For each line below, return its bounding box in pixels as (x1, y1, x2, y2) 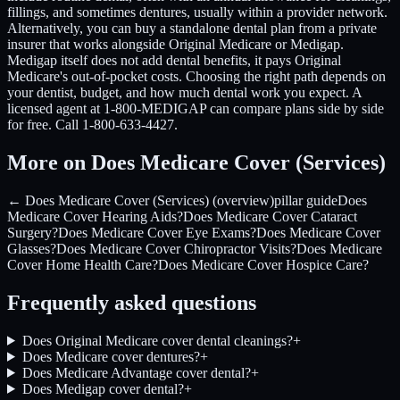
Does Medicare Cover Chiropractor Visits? (56, 241, 296, 257)
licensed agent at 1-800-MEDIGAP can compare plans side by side (7, 101, 384, 117)
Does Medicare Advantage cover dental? (21, 364, 251, 380)
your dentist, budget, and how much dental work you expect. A (7, 85, 362, 101)
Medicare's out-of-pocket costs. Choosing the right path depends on (7, 69, 386, 85)
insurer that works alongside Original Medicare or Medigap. (7, 37, 344, 53)
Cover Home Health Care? (7, 257, 158, 273)
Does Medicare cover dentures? (21, 348, 200, 364)
